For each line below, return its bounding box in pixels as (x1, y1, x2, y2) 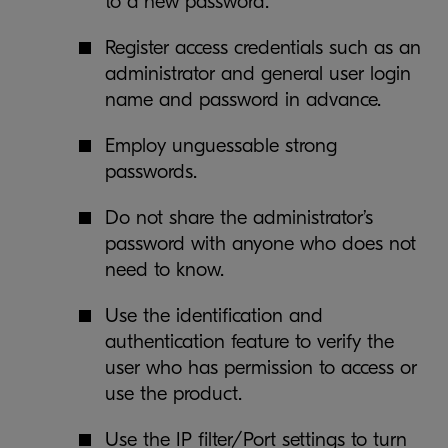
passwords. (105, 160, 197, 183)
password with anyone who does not (105, 232, 416, 255)
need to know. (105, 258, 224, 281)
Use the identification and (105, 304, 323, 327)
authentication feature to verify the (105, 330, 394, 353)
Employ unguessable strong (105, 134, 337, 157)
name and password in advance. (105, 88, 381, 111)
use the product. (105, 382, 242, 405)
